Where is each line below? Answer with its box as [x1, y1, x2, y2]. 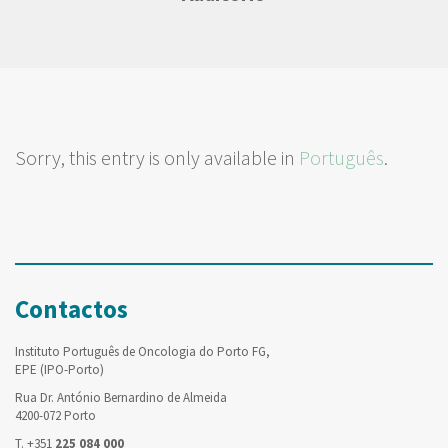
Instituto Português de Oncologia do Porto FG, [15, 343, 270, 360]
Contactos [15, 293, 128, 325]
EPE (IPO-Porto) [15, 361, 104, 378]
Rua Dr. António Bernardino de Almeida [15, 389, 227, 406]
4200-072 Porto [15, 407, 96, 424]
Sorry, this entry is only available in [15, 145, 299, 170]
